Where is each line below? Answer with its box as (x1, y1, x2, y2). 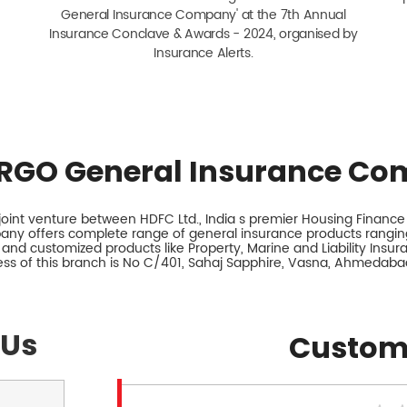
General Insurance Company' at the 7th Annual (61, 4, 346, 25)
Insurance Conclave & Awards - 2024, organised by (49, 23, 358, 45)
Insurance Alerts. (154, 42, 253, 64)
